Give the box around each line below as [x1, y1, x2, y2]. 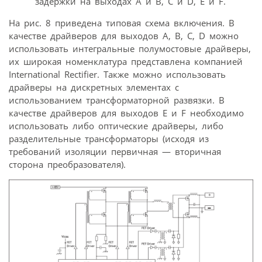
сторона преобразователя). [9, 158, 126, 171]
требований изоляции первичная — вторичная [9, 146, 221, 158]
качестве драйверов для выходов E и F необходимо [9, 107, 244, 119]
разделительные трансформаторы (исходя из [9, 133, 209, 145]
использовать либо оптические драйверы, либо [9, 120, 223, 132]
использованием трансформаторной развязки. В [9, 94, 225, 106]
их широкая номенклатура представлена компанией [9, 56, 243, 68]
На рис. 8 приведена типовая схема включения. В [9, 17, 235, 29]
